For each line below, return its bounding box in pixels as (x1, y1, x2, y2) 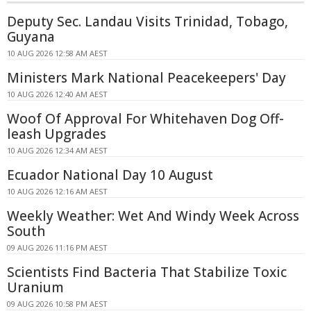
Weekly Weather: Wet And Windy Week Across (7, 206, 299, 225)
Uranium (7, 278, 64, 296)
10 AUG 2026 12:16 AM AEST (7, 185, 108, 196)
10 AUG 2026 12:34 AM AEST (7, 144, 108, 155)
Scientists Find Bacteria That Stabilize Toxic (7, 262, 287, 281)
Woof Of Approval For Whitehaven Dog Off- (7, 109, 284, 128)
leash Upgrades (7, 124, 106, 143)
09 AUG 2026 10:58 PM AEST (7, 298, 108, 309)
